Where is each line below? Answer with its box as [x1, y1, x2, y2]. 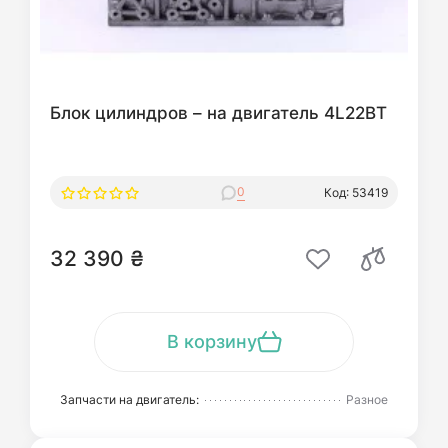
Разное [346, 392, 388, 407]
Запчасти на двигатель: [60, 392, 199, 407]
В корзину [166, 331, 257, 352]
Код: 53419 [324, 184, 388, 200]
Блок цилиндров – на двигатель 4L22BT [50, 102, 387, 123]
